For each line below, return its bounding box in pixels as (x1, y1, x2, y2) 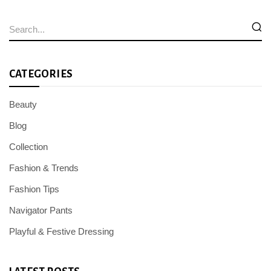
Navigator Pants (9, 205, 73, 216)
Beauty (9, 99, 37, 110)
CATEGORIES (9, 68, 73, 80)
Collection (9, 142, 48, 152)
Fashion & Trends (9, 163, 79, 174)
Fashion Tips (9, 184, 59, 195)
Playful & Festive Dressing (9, 226, 114, 237)
